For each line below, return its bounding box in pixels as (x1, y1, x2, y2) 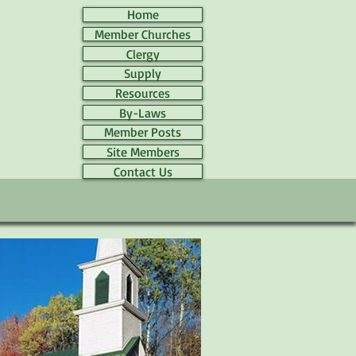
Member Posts (104, 124, 181, 141)
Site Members (106, 143, 180, 160)
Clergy (126, 45, 160, 62)
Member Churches (95, 25, 191, 42)
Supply (124, 65, 161, 82)
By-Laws (119, 104, 166, 121)
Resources (115, 84, 170, 101)
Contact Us (113, 163, 172, 180)
